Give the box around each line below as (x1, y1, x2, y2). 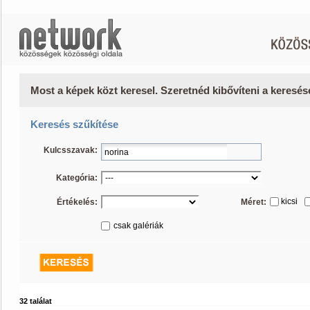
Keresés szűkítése (30, 118, 118, 130)
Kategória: (56, 173, 98, 183)
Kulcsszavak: (44, 145, 98, 155)
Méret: (241, 197, 266, 207)
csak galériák (113, 221, 163, 230)
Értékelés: (57, 197, 98, 207)
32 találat (19, 297, 52, 305)
